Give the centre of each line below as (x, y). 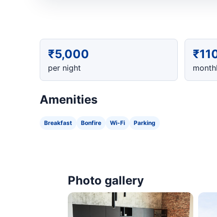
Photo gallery (106, 180)
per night (64, 68)
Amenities (69, 100)
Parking (145, 123)
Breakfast (58, 123)
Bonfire (91, 123)
